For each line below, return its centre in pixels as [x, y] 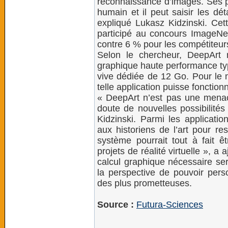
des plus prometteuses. [145, 183]
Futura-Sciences [170, 205]
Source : [116, 205]
